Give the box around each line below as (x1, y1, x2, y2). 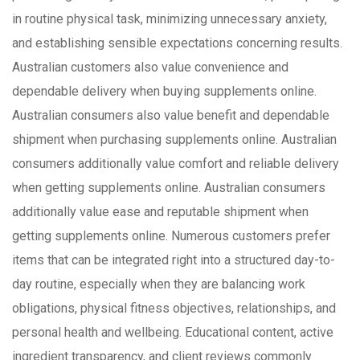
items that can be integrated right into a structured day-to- (12, 252, 335, 268)
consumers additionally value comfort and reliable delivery (12, 156, 339, 172)
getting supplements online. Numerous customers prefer (12, 228, 330, 244)
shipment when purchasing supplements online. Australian (12, 132, 337, 148)
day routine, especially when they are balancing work (12, 276, 305, 292)
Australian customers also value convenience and (12, 59, 288, 76)
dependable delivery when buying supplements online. (12, 84, 317, 100)
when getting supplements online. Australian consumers (12, 180, 325, 196)
